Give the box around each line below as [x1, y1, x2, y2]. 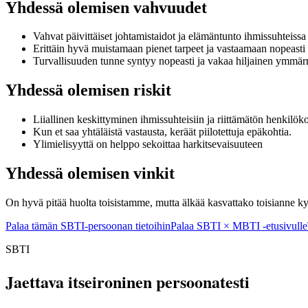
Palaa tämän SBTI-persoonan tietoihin [5, 220, 170, 232]
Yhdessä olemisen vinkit [5, 164, 175, 183]
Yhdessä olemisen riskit [5, 81, 171, 100]
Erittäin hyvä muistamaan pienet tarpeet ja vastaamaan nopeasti [33, 43, 305, 55]
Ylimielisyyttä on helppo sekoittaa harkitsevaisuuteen [33, 138, 263, 151]
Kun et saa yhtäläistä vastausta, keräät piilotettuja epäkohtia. [33, 126, 291, 138]
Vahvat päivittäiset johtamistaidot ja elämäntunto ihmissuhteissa [33, 30, 306, 43]
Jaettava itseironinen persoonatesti [5, 269, 250, 294]
